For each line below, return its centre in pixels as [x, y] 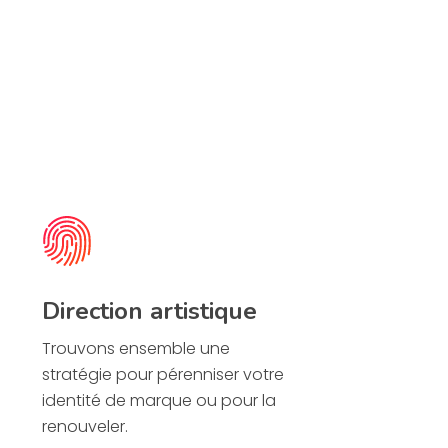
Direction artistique [150, 311]
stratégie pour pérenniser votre [163, 375]
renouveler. [85, 427]
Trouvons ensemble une [136, 349]
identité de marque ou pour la [159, 401]
